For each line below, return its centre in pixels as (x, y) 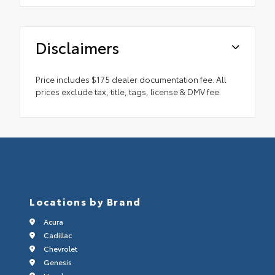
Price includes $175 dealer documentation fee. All (131, 79)
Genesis (57, 262)
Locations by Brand (85, 201)
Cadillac (57, 235)
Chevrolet (60, 249)
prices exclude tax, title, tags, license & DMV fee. (128, 92)
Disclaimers (77, 47)
